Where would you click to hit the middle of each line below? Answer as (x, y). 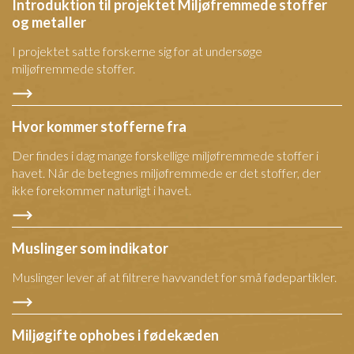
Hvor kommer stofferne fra (99, 127)
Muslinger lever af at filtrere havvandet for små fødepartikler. (175, 277)
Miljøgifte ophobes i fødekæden (115, 335)
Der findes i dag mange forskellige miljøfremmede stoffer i (165, 156)
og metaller (49, 23)
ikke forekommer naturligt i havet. (102, 190)
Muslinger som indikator (90, 249)
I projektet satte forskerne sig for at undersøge (137, 51)
